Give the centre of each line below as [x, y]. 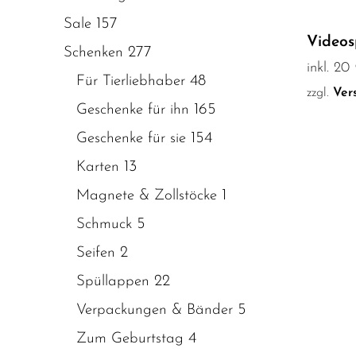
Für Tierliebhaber [131, 81]
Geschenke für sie [131, 138]
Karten [98, 167]
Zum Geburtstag [130, 339]
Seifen [96, 253]
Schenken [93, 52]
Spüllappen [113, 281]
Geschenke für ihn [133, 110]
